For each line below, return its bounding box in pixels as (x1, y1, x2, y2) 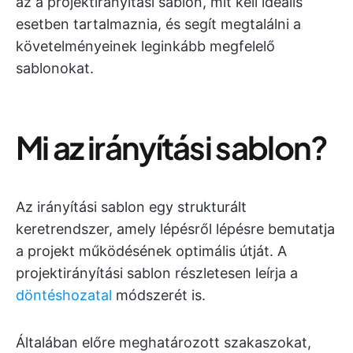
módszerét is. (112, 287, 206, 303)
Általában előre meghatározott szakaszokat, (16, 334, 311, 351)
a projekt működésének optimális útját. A (16, 243, 287, 259)
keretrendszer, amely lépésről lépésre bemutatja (16, 221, 335, 237)
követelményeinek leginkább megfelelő (16, 38, 275, 54)
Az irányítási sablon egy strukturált (16, 199, 247, 215)
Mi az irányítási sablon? (16, 127, 328, 167)
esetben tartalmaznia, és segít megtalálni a (16, 16, 301, 32)
